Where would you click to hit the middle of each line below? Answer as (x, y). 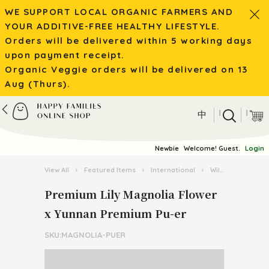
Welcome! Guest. (212, 148)
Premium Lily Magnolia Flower (131, 194)
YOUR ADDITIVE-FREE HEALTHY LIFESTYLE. (113, 26)
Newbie (167, 148)
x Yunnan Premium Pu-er (115, 213)
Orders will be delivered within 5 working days (128, 41)
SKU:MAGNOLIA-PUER (85, 235)
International (173, 170)
